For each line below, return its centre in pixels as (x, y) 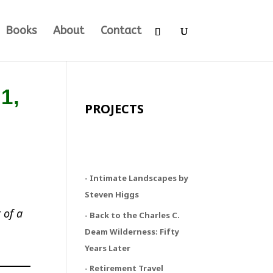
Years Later (108, 248)
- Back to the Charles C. (133, 215)
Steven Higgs (112, 194)
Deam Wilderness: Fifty (132, 231)
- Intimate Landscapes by (137, 178)
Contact (121, 30)
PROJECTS (115, 109)
